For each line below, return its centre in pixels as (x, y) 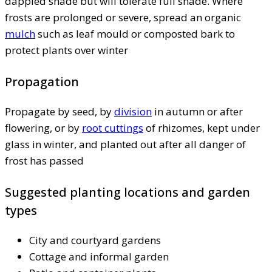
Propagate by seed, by (59, 111)
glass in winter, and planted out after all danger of (125, 144)
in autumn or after (197, 111)
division (133, 111)
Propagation (42, 81)
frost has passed (44, 160)
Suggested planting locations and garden (127, 192)
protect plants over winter (66, 50)
